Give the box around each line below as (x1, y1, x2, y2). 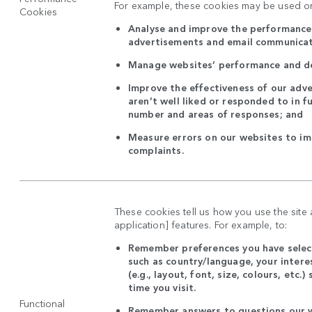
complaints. (128, 143, 184, 157)
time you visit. (128, 280, 199, 295)
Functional (19, 296, 65, 311)
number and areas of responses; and (128, 107, 304, 121)
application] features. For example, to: (114, 217, 288, 232)
